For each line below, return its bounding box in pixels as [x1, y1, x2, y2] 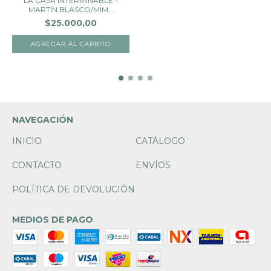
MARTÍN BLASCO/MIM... [28, 4, 114, 14]
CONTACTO [12, 159, 62, 171]
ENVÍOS [135, 159, 171, 171]
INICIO [12, 135, 42, 146]
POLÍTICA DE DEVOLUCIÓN [12, 183, 135, 195]
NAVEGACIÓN [12, 114, 73, 125]
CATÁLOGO [135, 135, 185, 146]
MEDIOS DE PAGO [12, 214, 93, 225]
